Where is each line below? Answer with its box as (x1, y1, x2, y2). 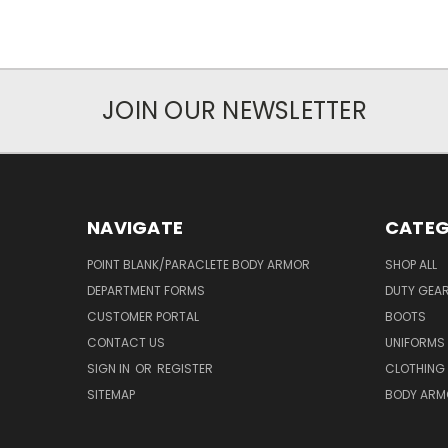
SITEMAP (87, 385, 135, 403)
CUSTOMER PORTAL (87, 307, 199, 325)
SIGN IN (87, 359, 133, 377)
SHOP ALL (384, 255, 437, 273)
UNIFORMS (384, 333, 445, 351)
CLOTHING (384, 359, 445, 377)
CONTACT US (87, 333, 165, 351)
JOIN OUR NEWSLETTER (102, 93, 367, 127)
